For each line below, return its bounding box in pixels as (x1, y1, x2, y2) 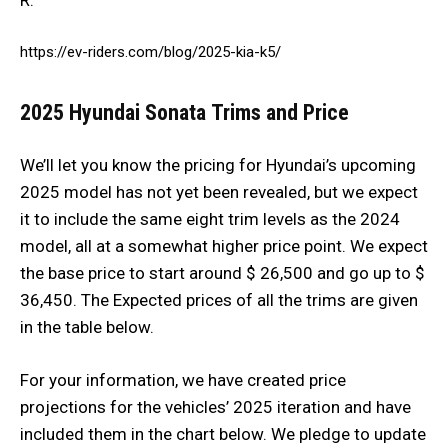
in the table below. (20, 316, 154, 337)
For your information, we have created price (20, 369, 346, 390)
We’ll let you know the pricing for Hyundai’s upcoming (20, 154, 416, 175)
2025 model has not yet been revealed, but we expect (20, 181, 418, 202)
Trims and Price (211, 99, 349, 125)
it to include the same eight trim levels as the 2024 (20, 208, 400, 229)
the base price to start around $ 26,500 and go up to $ (20, 262, 425, 283)
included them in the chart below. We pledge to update (20, 423, 426, 444)
